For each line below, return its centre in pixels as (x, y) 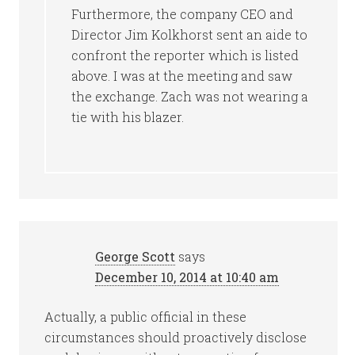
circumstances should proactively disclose (176, 337)
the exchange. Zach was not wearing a (190, 96)
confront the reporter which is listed (185, 55)
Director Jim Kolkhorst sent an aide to (190, 34)
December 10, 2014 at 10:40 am (187, 277)
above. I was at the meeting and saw (182, 76)
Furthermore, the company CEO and (183, 14)
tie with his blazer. (128, 117)
